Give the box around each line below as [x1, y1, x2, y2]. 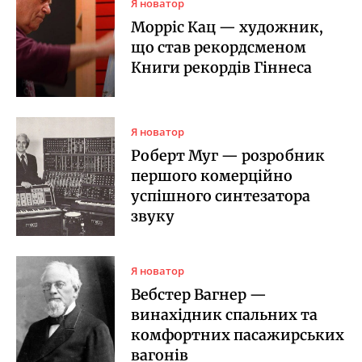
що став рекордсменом [131, 37, 307, 57]
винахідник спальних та [131, 305, 318, 324]
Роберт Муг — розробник [131, 145, 326, 165]
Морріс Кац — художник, [131, 17, 324, 36]
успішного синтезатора [131, 186, 311, 205]
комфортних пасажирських [131, 325, 345, 344]
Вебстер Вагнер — [131, 284, 267, 304]
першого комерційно [131, 166, 293, 185]
